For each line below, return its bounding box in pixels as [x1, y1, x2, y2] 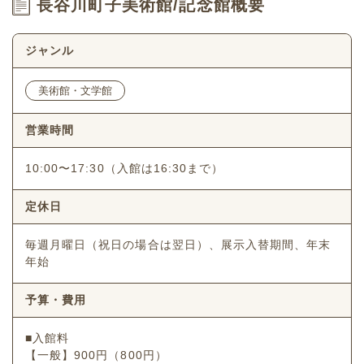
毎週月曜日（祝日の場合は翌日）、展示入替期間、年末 [25, 238, 331, 252]
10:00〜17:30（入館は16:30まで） [25, 162, 224, 175]
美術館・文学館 [38, 84, 112, 97]
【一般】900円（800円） [25, 349, 167, 362]
